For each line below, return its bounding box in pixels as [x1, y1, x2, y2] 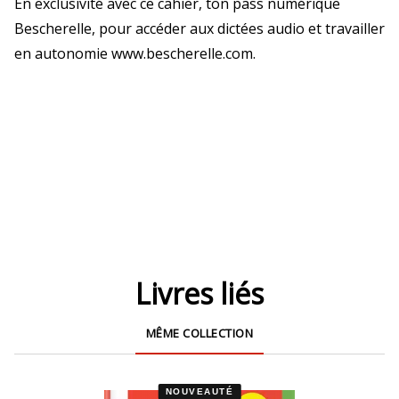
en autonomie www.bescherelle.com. [14, 44, 256, 63]
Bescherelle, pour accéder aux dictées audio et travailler [14, 19, 385, 38]
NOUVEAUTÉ [165, 387, 234, 397]
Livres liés [135, 274, 264, 313]
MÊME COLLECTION [145, 325, 254, 341]
